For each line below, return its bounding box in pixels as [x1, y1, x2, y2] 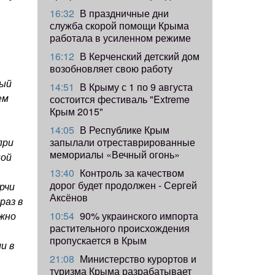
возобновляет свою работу [50, 61, 172, 76]
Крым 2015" [50, 104, 103, 118]
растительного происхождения [50, 220, 190, 235]
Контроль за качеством [77, 165, 184, 180]
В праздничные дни [77, 6, 169, 20]
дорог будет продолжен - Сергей [50, 177, 197, 192]
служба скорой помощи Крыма [50, 18, 189, 33]
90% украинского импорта [77, 208, 198, 223]
